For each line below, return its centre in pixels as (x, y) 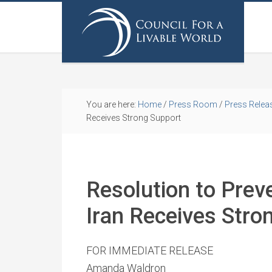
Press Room (193, 104)
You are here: (112, 104)
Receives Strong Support (134, 118)
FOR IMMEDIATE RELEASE (150, 250)
